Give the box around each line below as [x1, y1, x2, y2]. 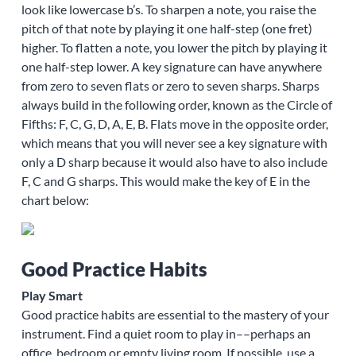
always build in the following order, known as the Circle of [21, 97, 332, 113]
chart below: [21, 192, 89, 208]
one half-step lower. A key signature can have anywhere [21, 59, 322, 75]
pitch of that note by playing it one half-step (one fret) [21, 21, 312, 37]
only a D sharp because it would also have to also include [21, 154, 327, 170]
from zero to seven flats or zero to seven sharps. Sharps [21, 78, 319, 94]
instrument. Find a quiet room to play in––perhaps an [21, 326, 311, 342]
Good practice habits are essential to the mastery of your [21, 307, 329, 323]
